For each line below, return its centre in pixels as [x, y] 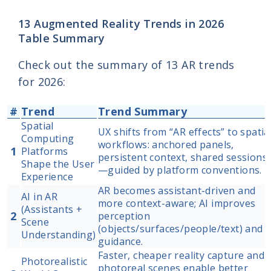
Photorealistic [54, 262]
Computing [48, 139]
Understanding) [59, 235]
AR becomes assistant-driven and [177, 191]
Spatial [38, 126]
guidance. [121, 242]
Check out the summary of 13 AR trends [126, 64]
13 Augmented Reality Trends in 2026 [121, 23]
